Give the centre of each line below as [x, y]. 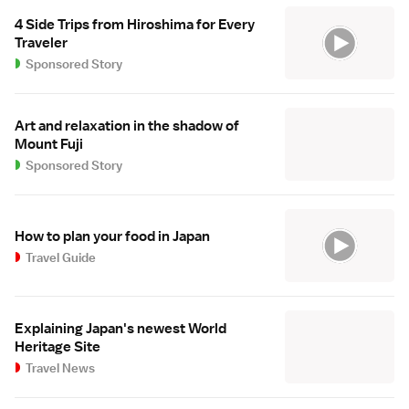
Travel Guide [61, 258]
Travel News [61, 368]
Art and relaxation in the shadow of [127, 126]
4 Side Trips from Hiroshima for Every [135, 25]
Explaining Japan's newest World [121, 329]
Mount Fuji [49, 145]
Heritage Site [58, 347]
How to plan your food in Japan [112, 237]
